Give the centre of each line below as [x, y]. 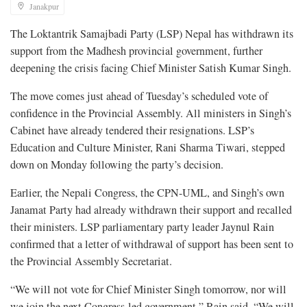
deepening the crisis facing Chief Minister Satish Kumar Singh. [151, 68]
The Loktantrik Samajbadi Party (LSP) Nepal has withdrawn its [152, 34]
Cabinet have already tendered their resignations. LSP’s [132, 131]
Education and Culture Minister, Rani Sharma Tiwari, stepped [148, 148]
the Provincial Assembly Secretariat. [91, 261]
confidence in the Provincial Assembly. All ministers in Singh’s [151, 113]
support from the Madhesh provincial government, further [136, 51]
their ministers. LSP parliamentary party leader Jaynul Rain [142, 227]
